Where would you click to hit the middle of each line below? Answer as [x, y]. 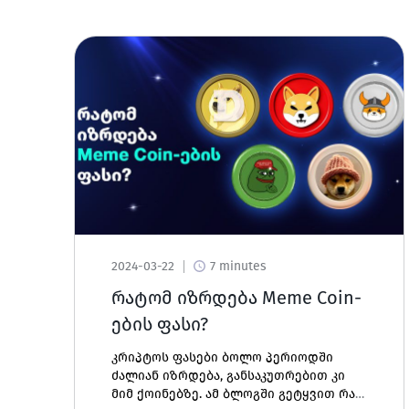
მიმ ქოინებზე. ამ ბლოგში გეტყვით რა [233, 394]
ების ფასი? [159, 324]
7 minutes [238, 266]
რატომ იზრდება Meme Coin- [236, 298]
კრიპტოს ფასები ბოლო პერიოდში [222, 357]
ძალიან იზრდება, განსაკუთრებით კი [228, 376]
